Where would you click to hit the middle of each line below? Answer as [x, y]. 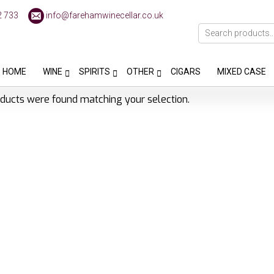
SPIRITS [94, 71]
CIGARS [186, 71]
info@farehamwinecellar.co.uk [105, 15]
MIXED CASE [242, 71]
